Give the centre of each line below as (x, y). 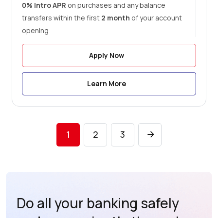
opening (35, 30)
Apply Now (107, 55)
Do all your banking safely (98, 203)
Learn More (107, 83)
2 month (116, 18)
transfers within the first (62, 18)
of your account (156, 18)
